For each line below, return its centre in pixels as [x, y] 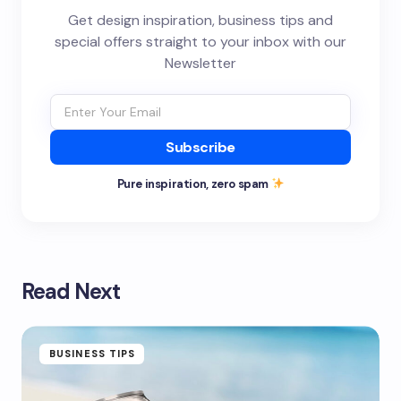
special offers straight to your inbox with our [200, 42]
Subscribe [200, 147]
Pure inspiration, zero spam [194, 184]
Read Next [71, 292]
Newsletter [200, 63]
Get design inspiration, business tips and [200, 20]
